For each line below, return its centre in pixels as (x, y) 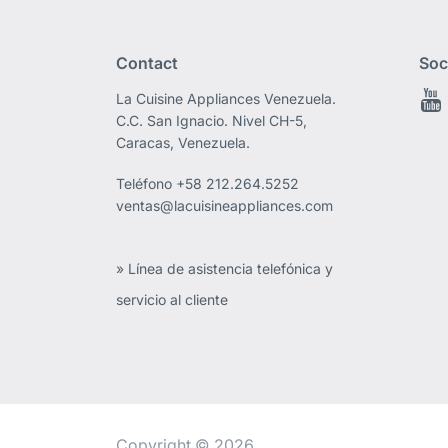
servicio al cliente (172, 299)
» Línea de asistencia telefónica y (225, 268)
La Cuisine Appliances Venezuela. (226, 98)
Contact (147, 63)
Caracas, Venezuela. (183, 142)
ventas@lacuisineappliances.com (225, 205)
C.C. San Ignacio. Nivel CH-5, (212, 120)
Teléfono (146, 183)
